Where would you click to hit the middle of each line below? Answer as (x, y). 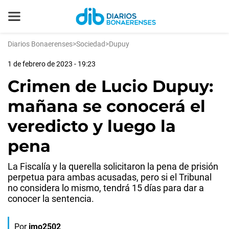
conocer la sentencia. (51, 199)
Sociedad (91, 44)
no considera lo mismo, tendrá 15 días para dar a (106, 188)
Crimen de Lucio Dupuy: (110, 86)
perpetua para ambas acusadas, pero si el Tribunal (110, 177)
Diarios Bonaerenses (40, 44)
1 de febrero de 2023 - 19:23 (52, 64)
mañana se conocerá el (107, 106)
